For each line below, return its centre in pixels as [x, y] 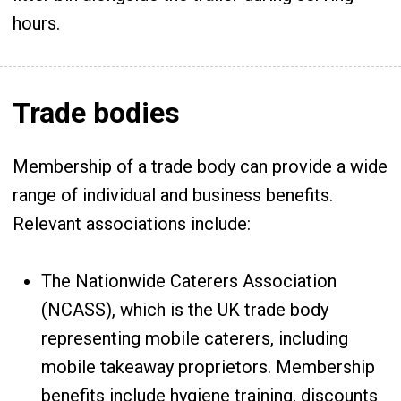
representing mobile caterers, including [195, 338]
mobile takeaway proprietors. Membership [208, 367]
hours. [36, 23]
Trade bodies [96, 113]
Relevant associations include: [132, 224]
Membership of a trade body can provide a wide [200, 166]
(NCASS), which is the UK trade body [185, 310]
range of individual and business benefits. [173, 195]
